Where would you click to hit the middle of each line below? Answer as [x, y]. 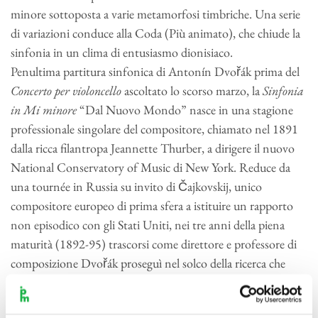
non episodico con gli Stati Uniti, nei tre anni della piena [148, 224]
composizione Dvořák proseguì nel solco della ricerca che [148, 263]
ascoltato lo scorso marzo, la [192, 90]
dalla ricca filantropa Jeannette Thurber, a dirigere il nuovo [153, 148]
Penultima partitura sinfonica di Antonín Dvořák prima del [155, 71]
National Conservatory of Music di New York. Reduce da [150, 167]
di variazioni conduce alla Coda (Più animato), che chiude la [155, 33]
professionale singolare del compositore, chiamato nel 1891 [154, 128]
